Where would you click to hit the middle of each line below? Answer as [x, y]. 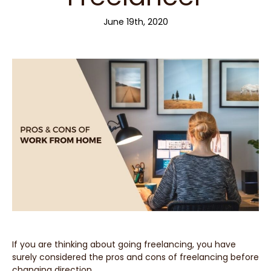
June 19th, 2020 [135, 22]
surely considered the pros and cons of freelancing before [135, 257]
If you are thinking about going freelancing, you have [124, 244]
